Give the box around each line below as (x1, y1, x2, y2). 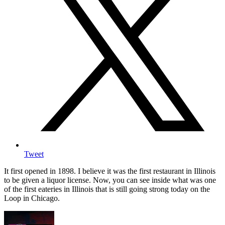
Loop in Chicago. (4, 194, 60, 203)
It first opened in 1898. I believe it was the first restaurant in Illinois (4, 167, 215, 176)
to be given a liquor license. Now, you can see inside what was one (4, 176, 216, 185)
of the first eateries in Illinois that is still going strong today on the (4, 185, 210, 194)
